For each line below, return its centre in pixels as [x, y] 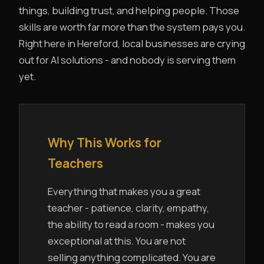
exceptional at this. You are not [117, 241]
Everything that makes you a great [124, 192]
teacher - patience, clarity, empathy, [128, 208]
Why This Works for [105, 143]
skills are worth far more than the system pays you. [132, 27]
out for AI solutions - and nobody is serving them [127, 60]
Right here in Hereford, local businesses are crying [132, 44]
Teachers [75, 164]
